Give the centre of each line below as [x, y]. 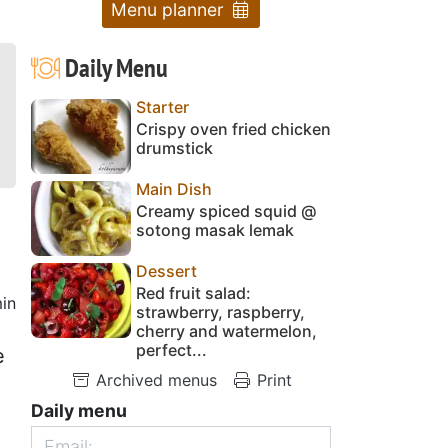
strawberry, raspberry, [220, 311]
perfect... [171, 349]
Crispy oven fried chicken [233, 128]
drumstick [174, 147]
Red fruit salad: [193, 292]
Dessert [166, 270]
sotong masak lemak [215, 229]
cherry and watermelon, [226, 330]
